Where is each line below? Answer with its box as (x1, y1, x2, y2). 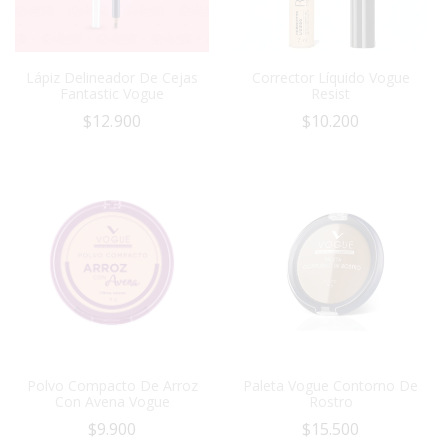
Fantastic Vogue (60, 84, 164, 104)
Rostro (308, 392, 353, 412)
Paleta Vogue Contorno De (243, 376, 419, 396)
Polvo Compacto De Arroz (26, 376, 198, 396)
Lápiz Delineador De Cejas (26, 68, 198, 88)
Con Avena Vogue (54, 392, 170, 412)
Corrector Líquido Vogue (251, 68, 410, 88)
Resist (311, 84, 351, 104)
